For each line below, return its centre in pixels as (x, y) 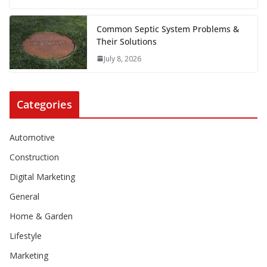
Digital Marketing (42, 176)
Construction (34, 157)
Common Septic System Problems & (168, 29)
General (24, 196)
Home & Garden (41, 216)
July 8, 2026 (122, 58)
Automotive (32, 137)
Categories (44, 104)
